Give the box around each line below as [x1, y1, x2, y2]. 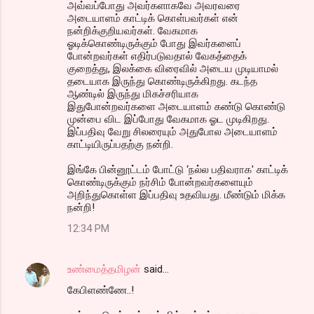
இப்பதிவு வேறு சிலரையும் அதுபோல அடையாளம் [67, 125, 278, 138]
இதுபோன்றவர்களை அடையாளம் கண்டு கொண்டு [67, 100, 285, 113]
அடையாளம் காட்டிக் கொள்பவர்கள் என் [67, 11, 238, 25]
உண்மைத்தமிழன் [67, 262, 141, 275]
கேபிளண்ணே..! [67, 283, 134, 296]
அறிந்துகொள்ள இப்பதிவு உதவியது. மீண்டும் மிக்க [67, 188, 285, 201]
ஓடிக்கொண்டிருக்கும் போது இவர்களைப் [67, 36, 241, 50]
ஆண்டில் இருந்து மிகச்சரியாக [67, 87, 198, 100]
